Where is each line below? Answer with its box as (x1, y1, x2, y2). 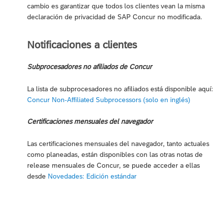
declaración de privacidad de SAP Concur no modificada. (27, 12, 202, 21)
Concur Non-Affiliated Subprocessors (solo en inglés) (27, 95, 190, 104)
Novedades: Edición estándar (48, 172, 137, 180)
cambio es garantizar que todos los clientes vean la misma (27, 1, 205, 10)
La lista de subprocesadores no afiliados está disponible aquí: (27, 84, 213, 93)
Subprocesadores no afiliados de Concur (27, 62, 152, 71)
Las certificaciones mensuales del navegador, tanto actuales (27, 139, 209, 147)
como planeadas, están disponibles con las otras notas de (27, 150, 203, 158)
